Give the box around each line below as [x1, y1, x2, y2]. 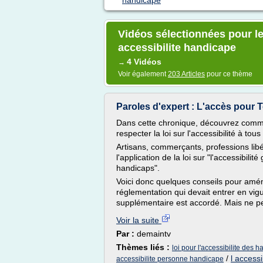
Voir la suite [116, 215, 161, 225]
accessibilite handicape [118, 42, 236, 53]
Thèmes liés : [116, 242, 172, 252]
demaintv [137, 229, 171, 238]
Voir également [118, 70, 168, 78]
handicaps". [116, 163, 160, 173]
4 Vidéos [127, 57, 161, 66]
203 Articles [168, 70, 205, 78]
